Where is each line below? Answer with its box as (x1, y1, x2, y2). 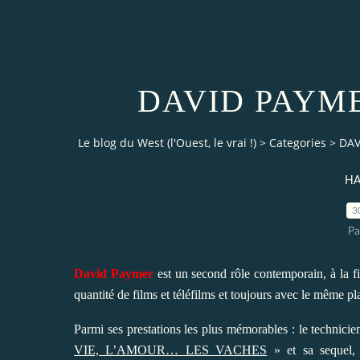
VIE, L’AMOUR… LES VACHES (74, 342, 268, 357)
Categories (269, 135, 326, 151)
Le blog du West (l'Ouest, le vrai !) (78, 135, 256, 151)
